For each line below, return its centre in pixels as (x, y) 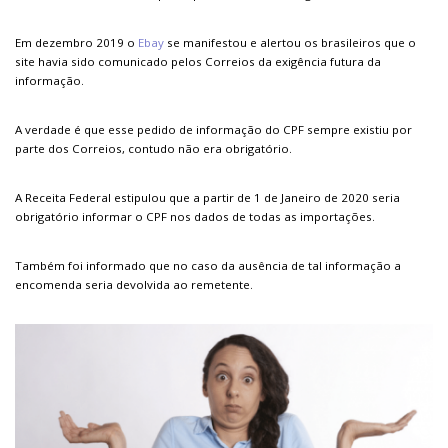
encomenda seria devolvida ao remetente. (134, 285)
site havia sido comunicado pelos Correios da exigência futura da (198, 62)
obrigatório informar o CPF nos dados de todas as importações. (195, 217)
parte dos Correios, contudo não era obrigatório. (153, 149)
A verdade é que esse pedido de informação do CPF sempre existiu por (213, 130)
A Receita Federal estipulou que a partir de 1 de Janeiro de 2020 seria (207, 198)
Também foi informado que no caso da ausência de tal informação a (208, 266)
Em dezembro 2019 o (76, 43)
